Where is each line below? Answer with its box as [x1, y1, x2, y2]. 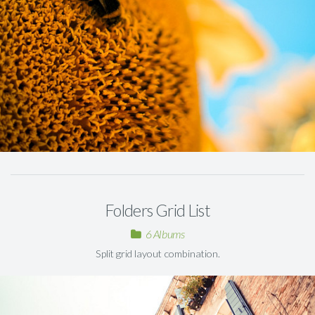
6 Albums [145, 227, 185, 241]
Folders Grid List [105, 200, 210, 221]
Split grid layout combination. [95, 247, 220, 260]
